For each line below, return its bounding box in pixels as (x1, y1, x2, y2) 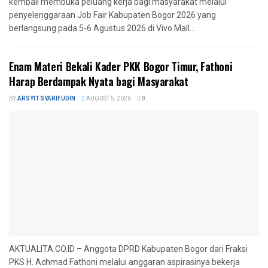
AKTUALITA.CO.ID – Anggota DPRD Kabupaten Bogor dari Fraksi (9, 243, 248, 254)
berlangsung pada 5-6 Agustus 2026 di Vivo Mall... (9, 23, 195, 33)
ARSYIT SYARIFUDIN (17, 94, 75, 103)
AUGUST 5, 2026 (85, 94, 131, 103)
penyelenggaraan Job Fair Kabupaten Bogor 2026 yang (9, 10, 216, 20)
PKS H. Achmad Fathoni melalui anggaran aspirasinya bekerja (9, 257, 240, 267)
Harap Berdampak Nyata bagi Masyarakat (9, 73, 188, 89)
